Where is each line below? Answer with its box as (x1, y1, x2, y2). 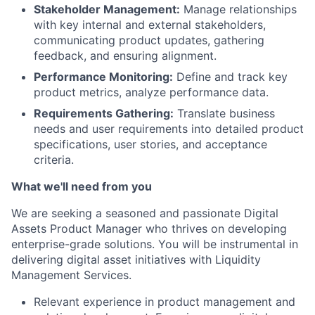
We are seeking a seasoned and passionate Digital (11, 206, 278, 220)
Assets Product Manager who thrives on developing (11, 221, 287, 236)
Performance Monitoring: (34, 70, 173, 84)
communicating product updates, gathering (34, 33, 264, 47)
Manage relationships (180, 2, 297, 16)
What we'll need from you (11, 179, 152, 193)
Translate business (174, 106, 275, 120)
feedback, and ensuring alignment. (34, 49, 217, 63)
